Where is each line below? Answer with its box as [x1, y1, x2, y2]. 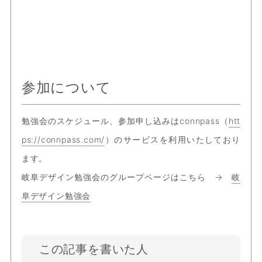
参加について [21, 79, 111, 96]
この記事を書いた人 [39, 242, 149, 257]
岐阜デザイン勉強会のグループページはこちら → [21, 172, 232, 182]
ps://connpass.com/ [21, 135, 105, 145]
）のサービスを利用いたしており [105, 135, 241, 145]
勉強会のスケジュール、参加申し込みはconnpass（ [21, 116, 229, 126]
